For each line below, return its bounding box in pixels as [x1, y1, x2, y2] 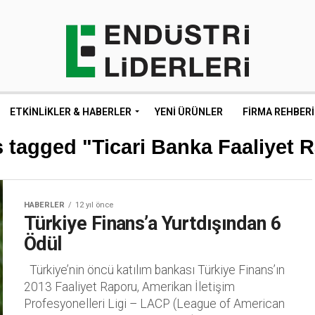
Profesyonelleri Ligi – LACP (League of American [24, 297, 285, 311]
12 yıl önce [75, 200, 113, 210]
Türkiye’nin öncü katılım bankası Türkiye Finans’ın [24, 263, 285, 277]
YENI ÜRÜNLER [155, 106, 223, 117]
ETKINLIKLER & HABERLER [10, 106, 131, 117]
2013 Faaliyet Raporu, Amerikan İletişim [24, 280, 235, 294]
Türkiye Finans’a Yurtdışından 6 [24, 212, 282, 235]
